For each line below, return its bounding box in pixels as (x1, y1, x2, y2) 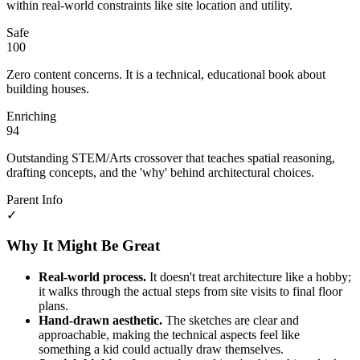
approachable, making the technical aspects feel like (39, 327, 300, 342)
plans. (39, 298, 68, 313)
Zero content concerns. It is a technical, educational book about (6, 67, 325, 81)
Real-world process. (39, 269, 146, 284)
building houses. (6, 81, 89, 96)
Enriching (6, 108, 56, 123)
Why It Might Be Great (6, 237, 160, 255)
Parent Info (6, 192, 63, 207)
